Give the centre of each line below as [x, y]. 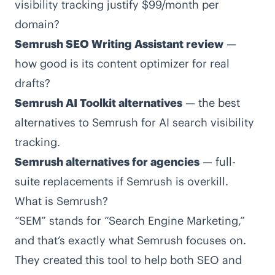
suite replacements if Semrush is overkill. [122, 181]
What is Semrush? [61, 201]
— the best [211, 103]
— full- [218, 162]
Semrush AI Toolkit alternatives [99, 103]
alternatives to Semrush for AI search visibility [134, 122]
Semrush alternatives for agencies [107, 162]
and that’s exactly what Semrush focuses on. [130, 240]
